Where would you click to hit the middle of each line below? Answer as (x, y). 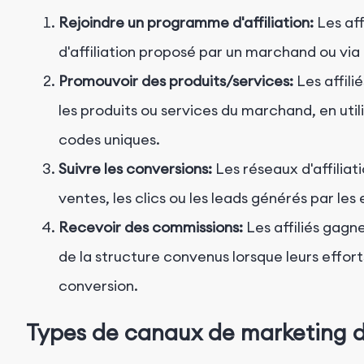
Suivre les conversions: (135, 169)
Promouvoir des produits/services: (176, 81)
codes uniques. (109, 140)
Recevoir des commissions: (151, 227)
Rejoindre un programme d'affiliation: (186, 23)
